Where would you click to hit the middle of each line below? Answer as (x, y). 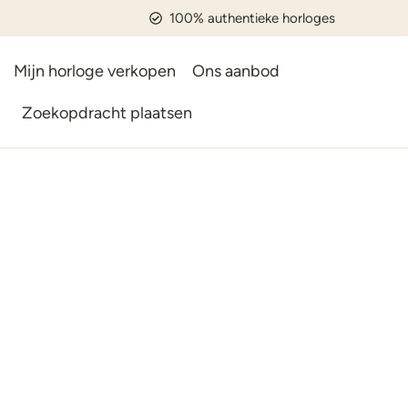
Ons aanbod (236, 71)
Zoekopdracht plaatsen (107, 113)
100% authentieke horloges (252, 18)
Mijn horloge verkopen (95, 71)
